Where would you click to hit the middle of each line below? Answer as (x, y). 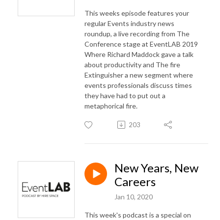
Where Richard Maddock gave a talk (139, 54)
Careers (135, 181)
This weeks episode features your (137, 13)
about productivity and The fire (132, 64)
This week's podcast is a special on (138, 215)
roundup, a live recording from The (137, 33)
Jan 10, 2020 (134, 196)
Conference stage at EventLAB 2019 (141, 44)
